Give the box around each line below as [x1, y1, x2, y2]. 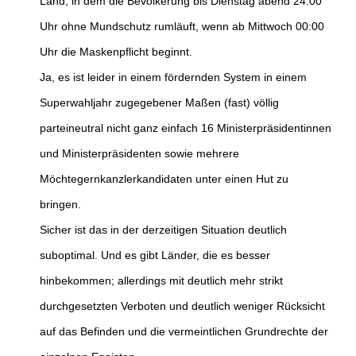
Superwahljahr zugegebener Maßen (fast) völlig [40, 96, 279, 110]
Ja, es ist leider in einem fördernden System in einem [40, 71, 307, 84]
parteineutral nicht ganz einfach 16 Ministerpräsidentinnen [40, 122, 331, 135]
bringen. [40, 198, 81, 211]
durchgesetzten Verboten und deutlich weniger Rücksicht [40, 300, 325, 313]
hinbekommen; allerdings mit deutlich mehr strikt [40, 274, 283, 288]
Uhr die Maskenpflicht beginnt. [40, 45, 192, 59]
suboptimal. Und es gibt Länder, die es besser [40, 249, 270, 262]
